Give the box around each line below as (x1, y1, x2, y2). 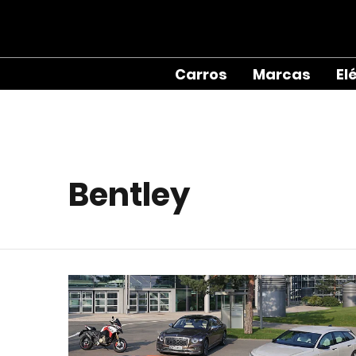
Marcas (253, 64, 311, 84)
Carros (175, 64, 227, 84)
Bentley (68, 172, 190, 217)
